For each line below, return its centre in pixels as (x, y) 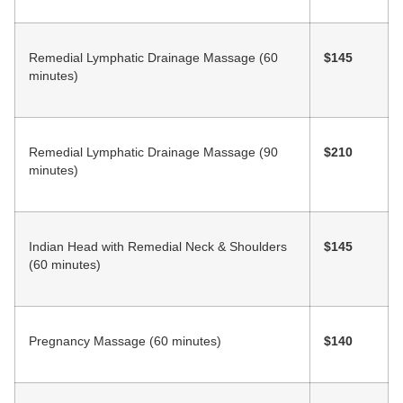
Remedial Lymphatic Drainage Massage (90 (153, 152)
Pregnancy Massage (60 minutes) (125, 341)
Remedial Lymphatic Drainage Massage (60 (153, 58)
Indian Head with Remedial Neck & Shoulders (158, 246)
